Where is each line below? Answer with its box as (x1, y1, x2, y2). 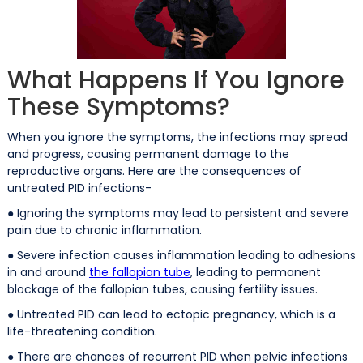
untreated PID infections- (6, 179, 152, 196)
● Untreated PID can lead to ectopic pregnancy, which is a (6, 305, 335, 322)
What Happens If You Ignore (6, 62, 344, 97)
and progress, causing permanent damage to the (6, 145, 289, 162)
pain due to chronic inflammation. (6, 221, 202, 238)
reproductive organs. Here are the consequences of (6, 162, 301, 179)
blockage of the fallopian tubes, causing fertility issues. (6, 280, 318, 297)
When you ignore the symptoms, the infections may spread (6, 128, 348, 145)
